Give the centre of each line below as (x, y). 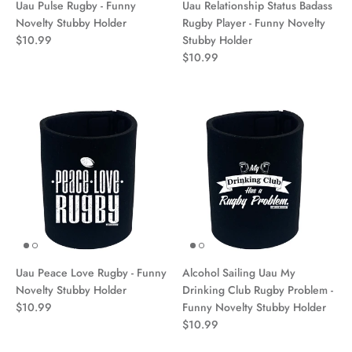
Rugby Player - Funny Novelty (254, 22)
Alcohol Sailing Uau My (239, 272)
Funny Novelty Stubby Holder (254, 307)
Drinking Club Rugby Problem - (258, 290)
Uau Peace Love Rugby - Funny (91, 272)
